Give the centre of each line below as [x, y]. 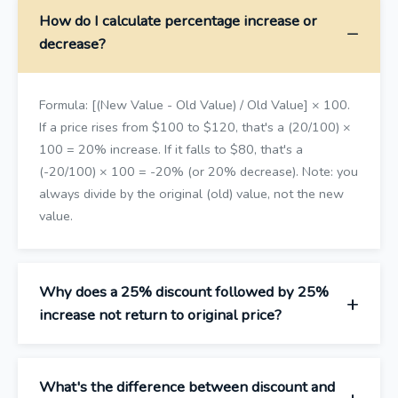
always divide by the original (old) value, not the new [191, 193]
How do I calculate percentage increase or [178, 20]
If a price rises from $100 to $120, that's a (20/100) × [195, 127]
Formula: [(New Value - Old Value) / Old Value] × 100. [195, 104]
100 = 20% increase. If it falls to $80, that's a [171, 149]
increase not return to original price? [160, 314]
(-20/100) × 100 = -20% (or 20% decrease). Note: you [199, 171]
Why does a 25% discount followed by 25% [184, 291]
